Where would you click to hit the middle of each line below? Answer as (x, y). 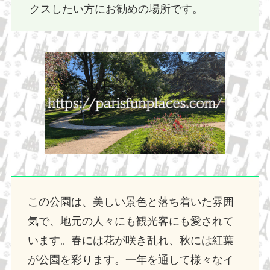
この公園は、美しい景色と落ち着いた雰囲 (130, 202)
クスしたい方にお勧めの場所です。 (117, 9)
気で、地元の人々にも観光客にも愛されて (130, 221)
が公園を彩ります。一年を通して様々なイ (130, 260)
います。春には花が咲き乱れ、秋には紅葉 (130, 241)
